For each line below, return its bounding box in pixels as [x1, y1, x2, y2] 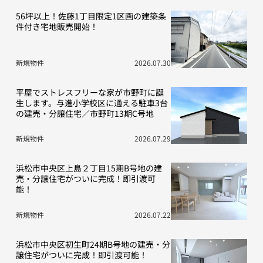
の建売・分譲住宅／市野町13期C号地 [15, 107, 154, 119]
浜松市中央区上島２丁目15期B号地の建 [15, 162, 162, 174]
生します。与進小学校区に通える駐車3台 [15, 96, 168, 109]
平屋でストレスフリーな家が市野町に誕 [15, 86, 164, 98]
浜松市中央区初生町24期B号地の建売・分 [15, 238, 170, 250]
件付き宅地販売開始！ [15, 20, 98, 32]
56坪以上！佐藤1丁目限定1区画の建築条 [15, 9, 166, 22]
